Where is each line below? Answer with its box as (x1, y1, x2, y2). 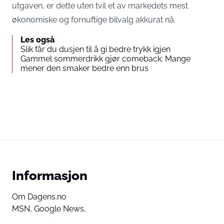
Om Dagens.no (12, 192, 66, 201)
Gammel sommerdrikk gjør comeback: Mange (20, 54, 190, 63)
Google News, (34, 204, 86, 213)
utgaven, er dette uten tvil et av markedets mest (12, 1, 188, 10)
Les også (20, 35, 54, 44)
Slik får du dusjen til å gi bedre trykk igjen (20, 44, 170, 54)
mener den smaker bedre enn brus (20, 63, 148, 73)
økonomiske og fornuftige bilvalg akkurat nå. (12, 15, 175, 24)
